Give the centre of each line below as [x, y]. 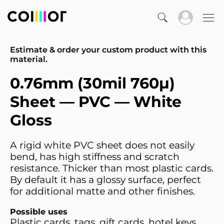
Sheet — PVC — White [96, 102]
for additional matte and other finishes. [102, 191]
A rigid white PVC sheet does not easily [102, 145]
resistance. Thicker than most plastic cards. [112, 168]
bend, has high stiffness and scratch [95, 157]
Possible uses [39, 212]
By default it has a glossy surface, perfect [105, 180]
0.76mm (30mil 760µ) [92, 83]
